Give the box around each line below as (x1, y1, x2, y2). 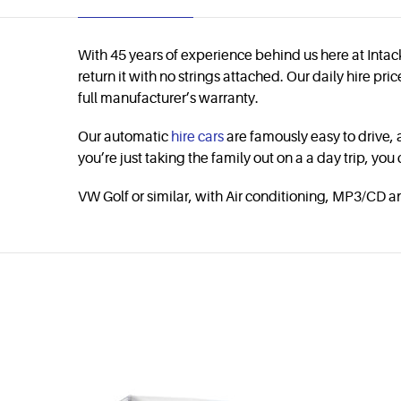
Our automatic (78, 129, 171, 146)
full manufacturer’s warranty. (78, 90, 259, 107)
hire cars (171, 129, 224, 146)
